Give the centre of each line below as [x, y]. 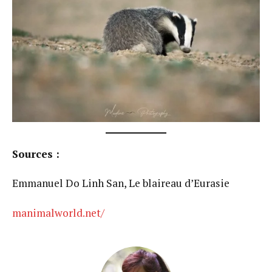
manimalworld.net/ [58, 212]
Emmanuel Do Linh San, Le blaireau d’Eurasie [121, 183]
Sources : [36, 154]
